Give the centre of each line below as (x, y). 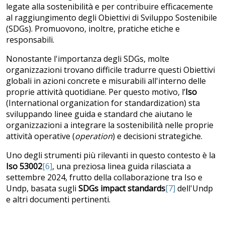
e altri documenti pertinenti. (58, 200)
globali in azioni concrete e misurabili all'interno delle (106, 81)
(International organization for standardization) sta (103, 103)
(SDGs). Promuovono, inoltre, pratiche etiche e (93, 29)
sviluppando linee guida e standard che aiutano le (99, 114)
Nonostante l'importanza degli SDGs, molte (88, 59)
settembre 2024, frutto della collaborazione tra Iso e (104, 178)
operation (94, 136)
